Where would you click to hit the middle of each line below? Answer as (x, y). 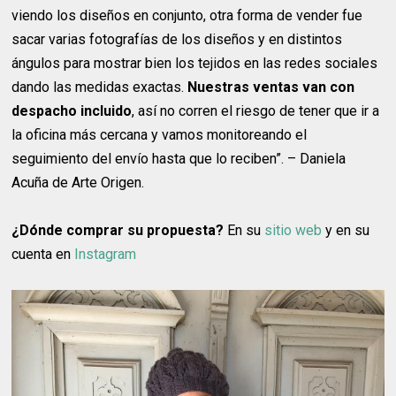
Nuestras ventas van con (271, 88)
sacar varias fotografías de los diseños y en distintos (177, 40)
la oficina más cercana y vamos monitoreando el (160, 135)
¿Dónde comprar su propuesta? (120, 231)
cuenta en (43, 255)
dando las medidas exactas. (100, 88)
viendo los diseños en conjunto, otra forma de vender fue (187, 16)
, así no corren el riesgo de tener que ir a (256, 111)
